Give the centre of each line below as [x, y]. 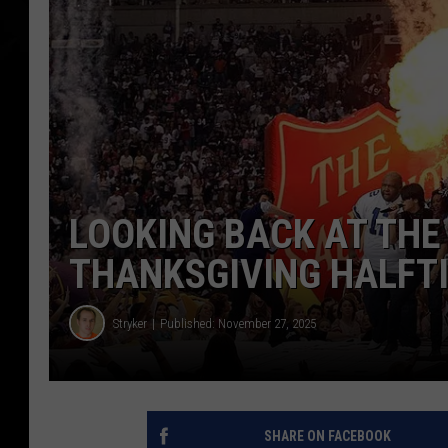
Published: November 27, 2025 [238, 323]
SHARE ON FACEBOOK [327, 436]
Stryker [130, 323]
